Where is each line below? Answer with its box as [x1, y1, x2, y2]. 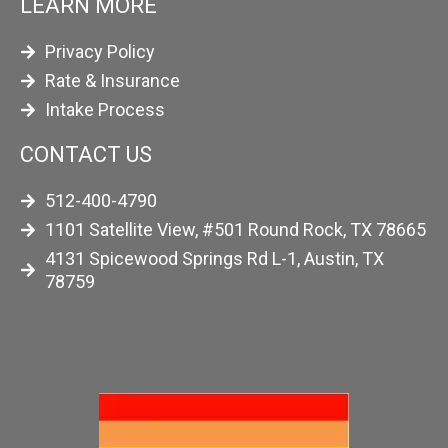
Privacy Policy [45, 41, 155, 62]
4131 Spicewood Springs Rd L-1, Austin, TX [45, 248, 384, 269]
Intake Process [45, 99, 165, 120]
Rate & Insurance [45, 70, 180, 91]
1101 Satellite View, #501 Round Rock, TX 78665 [45, 219, 426, 240]
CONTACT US [20, 142, 152, 167]
